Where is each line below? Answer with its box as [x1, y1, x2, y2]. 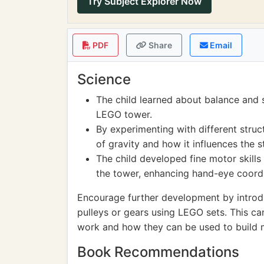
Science [77, 71, 131, 88]
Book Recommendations [77, 243, 239, 260]
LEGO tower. [96, 108, 152, 120]
